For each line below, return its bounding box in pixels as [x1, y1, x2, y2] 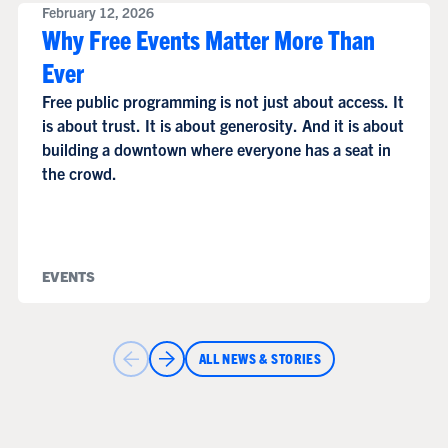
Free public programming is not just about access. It [41, 91, 404, 112]
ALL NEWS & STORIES [198, 349, 322, 368]
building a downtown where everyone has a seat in [41, 139, 391, 160]
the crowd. [41, 163, 117, 184]
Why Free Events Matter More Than [41, 23, 375, 56]
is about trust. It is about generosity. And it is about [41, 115, 404, 136]
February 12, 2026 [41, 3, 154, 22]
